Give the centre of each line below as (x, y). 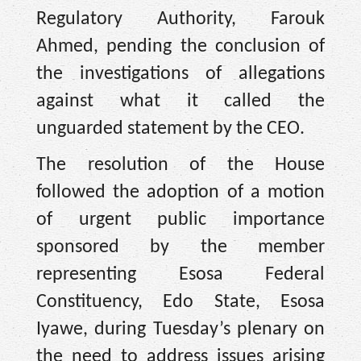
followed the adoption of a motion (180, 192)
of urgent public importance (180, 220)
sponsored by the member (180, 247)
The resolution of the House (180, 165)
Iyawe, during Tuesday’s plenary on (180, 329)
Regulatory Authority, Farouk (180, 20)
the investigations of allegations (180, 75)
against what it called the (180, 102)
